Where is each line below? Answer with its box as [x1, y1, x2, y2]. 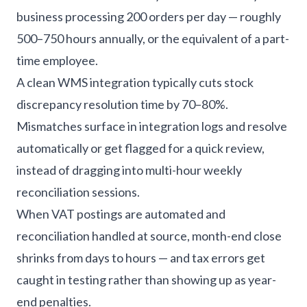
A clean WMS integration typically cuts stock [16, 75, 254, 90]
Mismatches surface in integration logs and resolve [16, 119, 287, 134]
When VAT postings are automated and [16, 206, 225, 221]
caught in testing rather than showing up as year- [16, 272, 276, 287]
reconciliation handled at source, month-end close [16, 228, 282, 243]
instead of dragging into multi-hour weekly [16, 162, 242, 177]
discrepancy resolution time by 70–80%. [16, 97, 228, 112]
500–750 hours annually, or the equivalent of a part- [16, 31, 289, 46]
